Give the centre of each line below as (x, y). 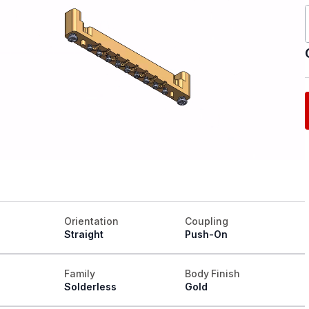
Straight (84, 235)
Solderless (91, 287)
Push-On (206, 235)
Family (80, 274)
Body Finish (212, 274)
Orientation (92, 221)
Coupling (206, 221)
